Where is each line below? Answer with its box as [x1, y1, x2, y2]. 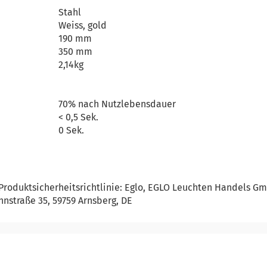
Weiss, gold [58, 19, 107, 31]
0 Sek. [58, 124, 85, 136]
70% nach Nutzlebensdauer [58, 98, 176, 110]
